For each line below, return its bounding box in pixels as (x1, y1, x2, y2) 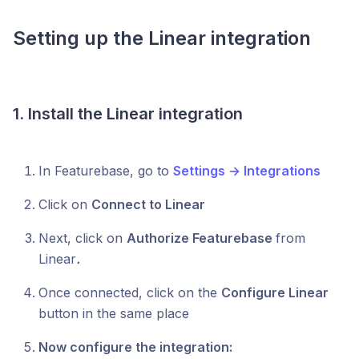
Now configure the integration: (38, 339, 232, 356)
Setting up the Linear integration (13, 26, 311, 50)
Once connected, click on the (38, 284, 221, 301)
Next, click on (38, 230, 127, 247)
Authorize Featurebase (127, 230, 272, 247)
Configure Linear (221, 284, 329, 301)
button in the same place (38, 305, 189, 322)
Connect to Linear (91, 196, 205, 213)
